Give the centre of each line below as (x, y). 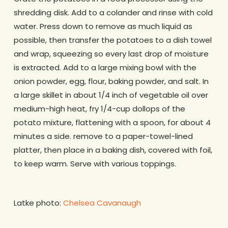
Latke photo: (38, 203)
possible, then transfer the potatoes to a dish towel (112, 40)
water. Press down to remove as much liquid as (103, 26)
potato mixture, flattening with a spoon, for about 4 (112, 122)
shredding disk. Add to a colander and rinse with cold (113, 12)
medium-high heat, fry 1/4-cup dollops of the (99, 109)
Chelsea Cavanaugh (102, 203)
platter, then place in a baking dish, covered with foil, (113, 150)
